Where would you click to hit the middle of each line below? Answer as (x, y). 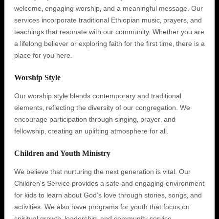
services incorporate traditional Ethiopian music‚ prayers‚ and (108, 20)
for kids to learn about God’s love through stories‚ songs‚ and (108, 195)
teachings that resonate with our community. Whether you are (109, 32)
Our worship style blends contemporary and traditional (98, 96)
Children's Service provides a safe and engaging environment (109, 183)
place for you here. (43, 55)
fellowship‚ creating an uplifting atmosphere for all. (91, 131)
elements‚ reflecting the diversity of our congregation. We (102, 108)
